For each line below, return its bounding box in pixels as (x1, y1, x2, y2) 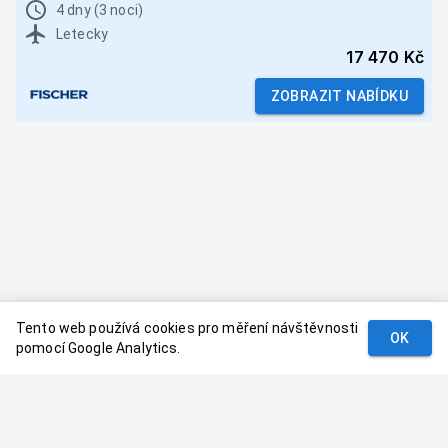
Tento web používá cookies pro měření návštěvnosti (16, 320, 359, 336)
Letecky (56, 26, 109, 43)
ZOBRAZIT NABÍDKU (270, 88, 408, 105)
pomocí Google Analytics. (16, 340, 181, 356)
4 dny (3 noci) (56, 2, 144, 19)
